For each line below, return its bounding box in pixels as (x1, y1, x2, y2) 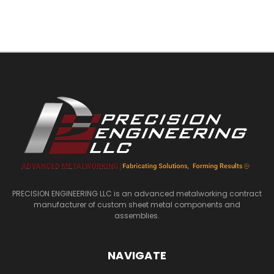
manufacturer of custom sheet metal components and (34, 199, 240, 210)
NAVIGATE (108, 247, 166, 263)
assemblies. (114, 210, 160, 221)
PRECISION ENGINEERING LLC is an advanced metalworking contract (12, 188, 262, 199)
